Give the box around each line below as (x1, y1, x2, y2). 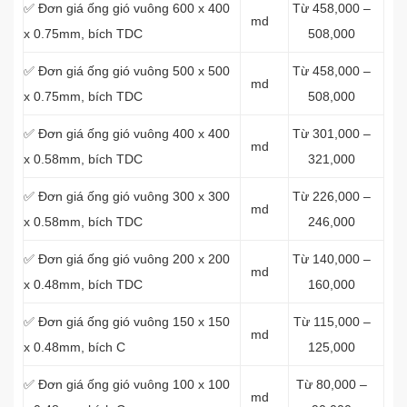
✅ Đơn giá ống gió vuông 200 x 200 (24, 252, 230, 266)
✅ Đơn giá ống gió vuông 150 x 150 (24, 314, 230, 329)
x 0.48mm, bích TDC (24, 277, 143, 292)
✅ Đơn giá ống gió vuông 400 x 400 (24, 126, 230, 141)
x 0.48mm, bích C (24, 340, 125, 354)
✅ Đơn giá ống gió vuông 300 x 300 (24, 189, 230, 203)
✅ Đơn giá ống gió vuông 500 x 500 (24, 64, 230, 78)
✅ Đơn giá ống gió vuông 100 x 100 (24, 377, 230, 392)
